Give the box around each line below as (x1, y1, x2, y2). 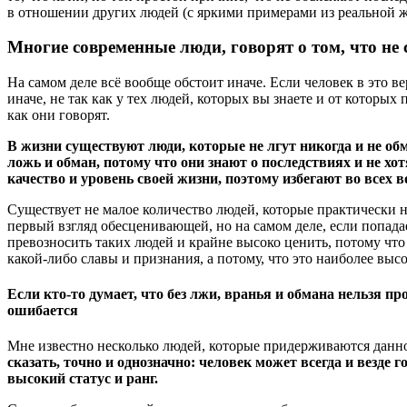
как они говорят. (7, 106, 110, 123)
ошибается (7, 303, 78, 319)
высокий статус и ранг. (7, 371, 158, 387)
